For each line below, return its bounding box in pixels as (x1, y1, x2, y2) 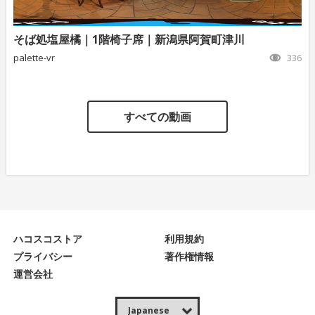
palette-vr (13, 51, 55, 65)
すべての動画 (124, 109, 191, 125)
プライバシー (13, 250, 72, 264)
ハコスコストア (13, 232, 82, 246)
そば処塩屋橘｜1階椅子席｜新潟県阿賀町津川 (13, 32, 245, 48)
